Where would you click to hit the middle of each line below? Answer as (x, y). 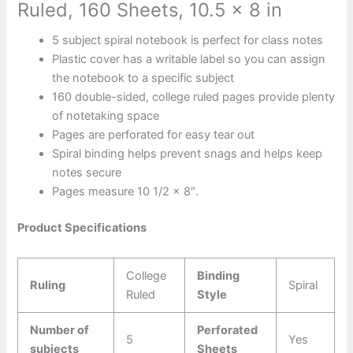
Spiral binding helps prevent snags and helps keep (188, 154)
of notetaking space (106, 116)
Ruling (48, 285)
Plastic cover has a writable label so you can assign (189, 59)
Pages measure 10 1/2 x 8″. (126, 192)
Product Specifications (82, 228)
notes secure (87, 173)
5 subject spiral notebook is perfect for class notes (188, 41)
